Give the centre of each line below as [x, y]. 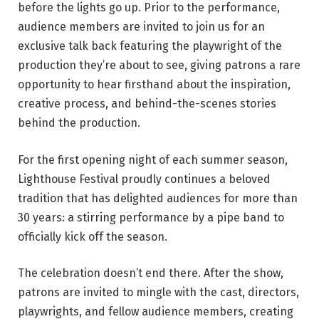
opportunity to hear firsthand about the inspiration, [154, 85]
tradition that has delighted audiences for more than [158, 198]
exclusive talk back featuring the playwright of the [150, 46]
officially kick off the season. [93, 236]
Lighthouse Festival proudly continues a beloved [144, 179]
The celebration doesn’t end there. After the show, [151, 273]
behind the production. [79, 123]
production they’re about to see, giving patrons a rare [159, 66]
